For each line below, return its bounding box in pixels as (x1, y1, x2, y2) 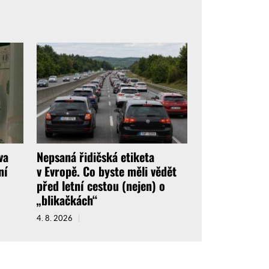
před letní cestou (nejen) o (36, 177, 165, 195)
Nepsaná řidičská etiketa (36, 148, 154, 166)
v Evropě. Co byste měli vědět (36, 162, 177, 181)
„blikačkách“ (36, 191, 97, 210)
